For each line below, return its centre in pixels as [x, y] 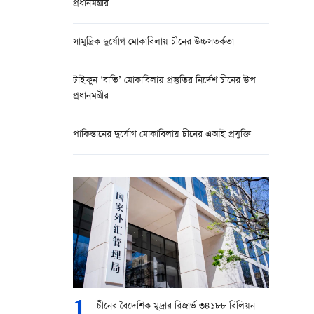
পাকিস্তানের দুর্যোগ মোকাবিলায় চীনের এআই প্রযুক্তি [162, 135]
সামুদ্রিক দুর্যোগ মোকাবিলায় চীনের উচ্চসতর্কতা [153, 42]
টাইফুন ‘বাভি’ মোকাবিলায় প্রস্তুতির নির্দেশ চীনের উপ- [166, 81]
